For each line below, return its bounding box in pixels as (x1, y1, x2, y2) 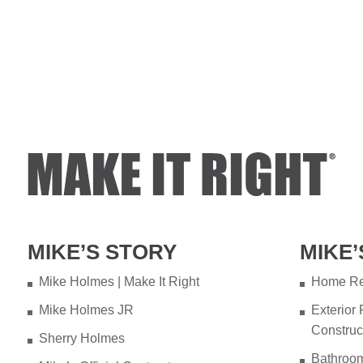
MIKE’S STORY (27, 239, 177, 264)
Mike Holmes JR (38, 302, 134, 317)
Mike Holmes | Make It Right (38, 274, 199, 288)
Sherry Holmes (38, 331, 125, 345)
